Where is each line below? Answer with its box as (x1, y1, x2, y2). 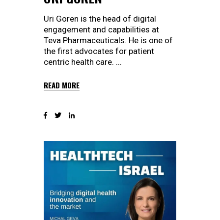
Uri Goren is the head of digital (44, 14, 156, 24)
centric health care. (44, 57, 116, 67)
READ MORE (44, 80, 80, 91)
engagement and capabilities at (44, 25, 159, 35)
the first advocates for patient (44, 46, 154, 56)
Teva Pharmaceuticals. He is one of (44, 35, 173, 46)
